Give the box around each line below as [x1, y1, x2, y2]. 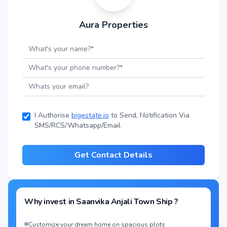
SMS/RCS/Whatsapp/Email [34, 121, 121, 130]
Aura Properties [79, 19, 148, 31]
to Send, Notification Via [109, 110, 190, 120]
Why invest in [24, 196, 77, 207]
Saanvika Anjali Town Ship [76, 196, 173, 207]
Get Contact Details [74, 149, 153, 161]
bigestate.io [71, 110, 109, 120]
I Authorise [34, 110, 71, 120]
